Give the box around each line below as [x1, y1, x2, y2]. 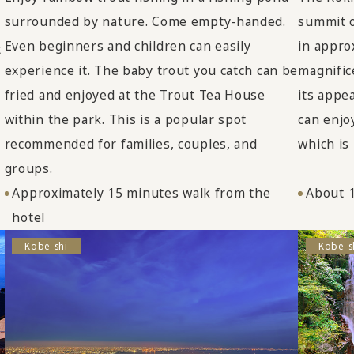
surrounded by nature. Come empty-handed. [4, 13, 286, 31]
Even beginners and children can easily [4, 37, 251, 55]
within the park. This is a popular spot [4, 111, 247, 129]
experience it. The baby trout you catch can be [4, 62, 299, 80]
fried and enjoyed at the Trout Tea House [4, 86, 265, 104]
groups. [4, 160, 53, 178]
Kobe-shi [24, 239, 68, 253]
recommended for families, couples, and [4, 135, 258, 153]
